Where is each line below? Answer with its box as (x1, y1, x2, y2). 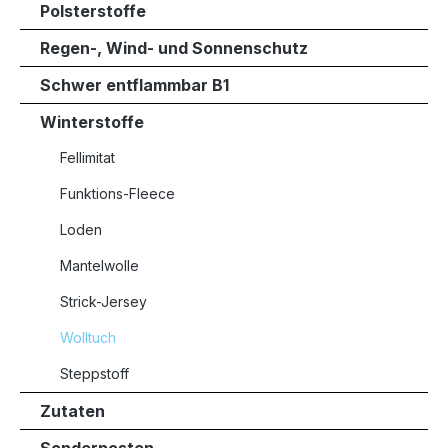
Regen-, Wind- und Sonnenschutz (40, 38, 308, 58)
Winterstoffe (40, 112, 144, 132)
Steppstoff (60, 365, 129, 382)
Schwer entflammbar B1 (40, 75, 229, 95)
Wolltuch (60, 329, 116, 346)
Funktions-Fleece (60, 185, 175, 202)
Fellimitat (60, 149, 115, 166)
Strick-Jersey (60, 293, 147, 310)
